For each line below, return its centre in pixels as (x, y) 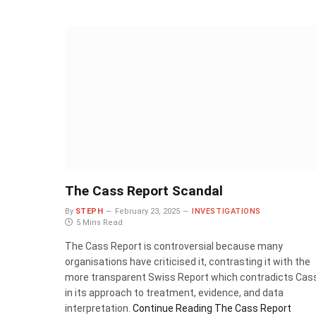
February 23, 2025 (148, 212)
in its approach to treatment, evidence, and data (174, 293)
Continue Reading (172, 309)
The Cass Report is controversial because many (174, 247)
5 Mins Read (99, 223)
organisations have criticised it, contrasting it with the (188, 262)
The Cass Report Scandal (144, 191)
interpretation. (99, 309)
